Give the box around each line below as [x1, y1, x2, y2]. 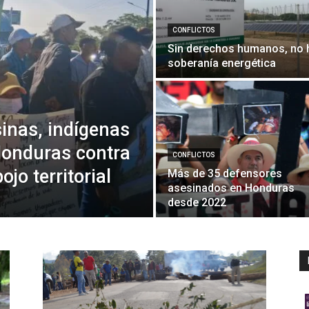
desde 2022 [168, 195, 226, 209]
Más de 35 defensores [168, 166, 282, 180]
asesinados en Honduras [168, 181, 295, 195]
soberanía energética [168, 56, 276, 70]
